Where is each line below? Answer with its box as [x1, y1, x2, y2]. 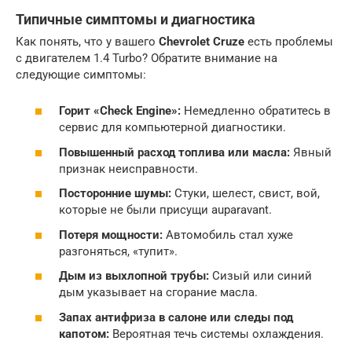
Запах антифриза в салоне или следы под [59, 310, 293, 324]
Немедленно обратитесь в [181, 104, 331, 118]
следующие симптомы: [16, 67, 146, 82]
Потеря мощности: [59, 227, 163, 242]
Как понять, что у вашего [16, 34, 159, 49]
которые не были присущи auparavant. [59, 203, 272, 217]
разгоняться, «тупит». [59, 244, 178, 258]
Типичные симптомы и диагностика [16, 10, 255, 27]
